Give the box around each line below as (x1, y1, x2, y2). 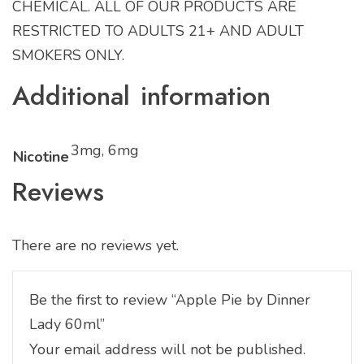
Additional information (12, 77, 271, 115)
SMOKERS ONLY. (12, 45, 124, 65)
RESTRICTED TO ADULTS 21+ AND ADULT (12, 21, 304, 41)
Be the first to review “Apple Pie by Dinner (29, 290, 310, 310)
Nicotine (13, 147, 69, 167)
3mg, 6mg (71, 141, 139, 160)
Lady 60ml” (29, 314, 105, 334)
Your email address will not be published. (29, 340, 305, 359)
